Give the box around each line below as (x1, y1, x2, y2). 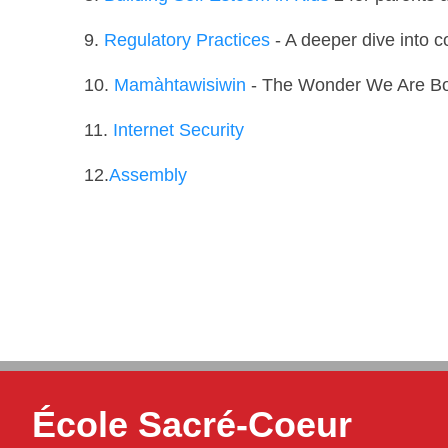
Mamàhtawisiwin (114, 74, 246, 95)
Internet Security (113, 119, 244, 140)
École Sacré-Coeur (32, 403, 352, 445)
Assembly (109, 164, 187, 185)
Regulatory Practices (99, 29, 270, 50)
